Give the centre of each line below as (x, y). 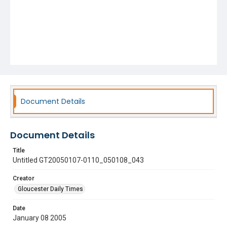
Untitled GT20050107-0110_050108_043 (78, 160)
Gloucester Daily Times (50, 189)
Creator (24, 178)
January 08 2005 (40, 218)
